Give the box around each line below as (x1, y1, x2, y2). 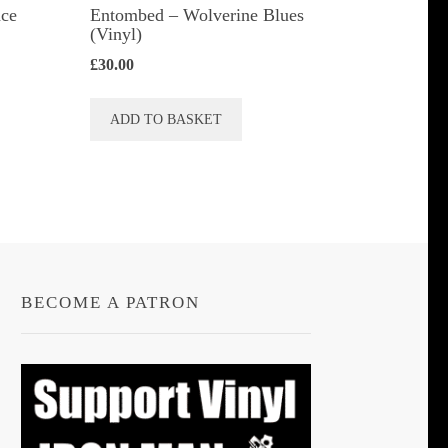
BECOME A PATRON (21, 293, 200, 313)
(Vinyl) (90, 24, 143, 45)
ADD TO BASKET (110, 112, 223, 128)
